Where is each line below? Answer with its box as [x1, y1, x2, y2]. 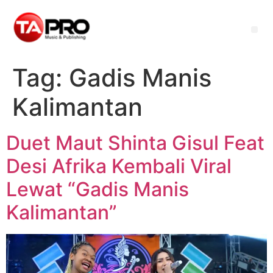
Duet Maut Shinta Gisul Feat [6, 131, 264, 155]
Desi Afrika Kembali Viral [6, 154, 232, 179]
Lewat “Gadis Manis [6, 177, 189, 202]
